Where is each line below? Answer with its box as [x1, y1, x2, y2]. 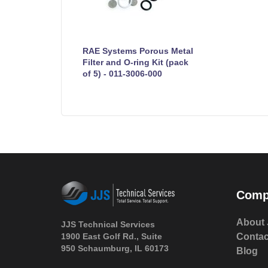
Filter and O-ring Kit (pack [83, 57, 188, 67]
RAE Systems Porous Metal [83, 45, 193, 56]
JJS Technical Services [61, 219, 155, 229]
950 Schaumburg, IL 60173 [61, 243, 169, 253]
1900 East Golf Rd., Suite [61, 231, 162, 241]
